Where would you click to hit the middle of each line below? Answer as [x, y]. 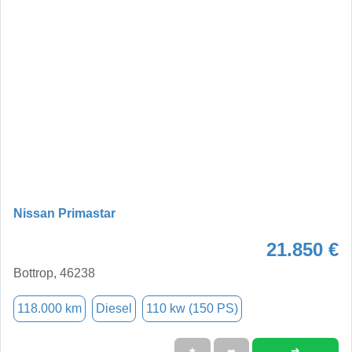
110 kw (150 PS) [192, 308]
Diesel [114, 308]
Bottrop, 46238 [54, 273]
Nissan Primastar [64, 213]
